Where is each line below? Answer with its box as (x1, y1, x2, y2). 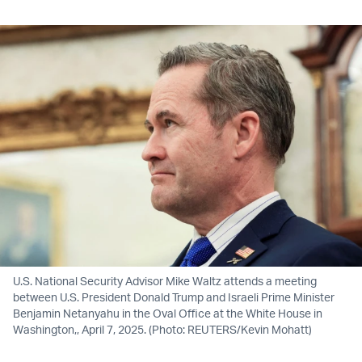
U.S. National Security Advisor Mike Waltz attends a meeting (13, 274, 317, 288)
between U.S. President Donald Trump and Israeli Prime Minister (13, 290, 335, 305)
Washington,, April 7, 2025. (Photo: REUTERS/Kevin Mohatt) (13, 322, 312, 337)
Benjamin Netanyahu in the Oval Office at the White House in (13, 306, 322, 321)
